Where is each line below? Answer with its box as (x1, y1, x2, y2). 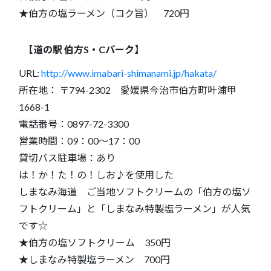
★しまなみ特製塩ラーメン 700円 (19, 253, 170, 265)
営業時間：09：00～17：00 (19, 134, 140, 146)
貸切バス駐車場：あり (19, 151, 116, 163)
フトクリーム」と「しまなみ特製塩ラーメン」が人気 (19, 202, 250, 214)
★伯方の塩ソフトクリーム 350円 (19, 236, 171, 248)
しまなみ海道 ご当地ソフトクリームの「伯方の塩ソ (19, 185, 251, 197)
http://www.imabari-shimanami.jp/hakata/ (41, 67, 217, 79)
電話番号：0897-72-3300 (19, 117, 129, 129)
